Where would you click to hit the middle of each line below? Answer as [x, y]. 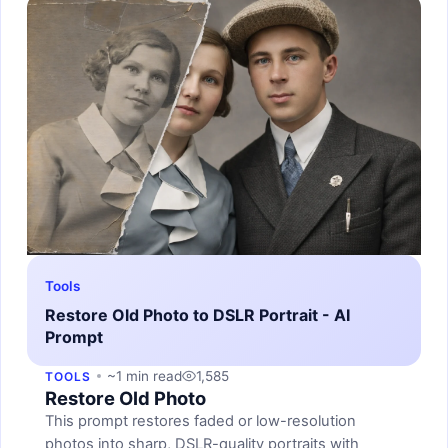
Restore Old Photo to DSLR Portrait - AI [197, 314]
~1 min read [144, 375]
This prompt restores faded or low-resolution [200, 420]
